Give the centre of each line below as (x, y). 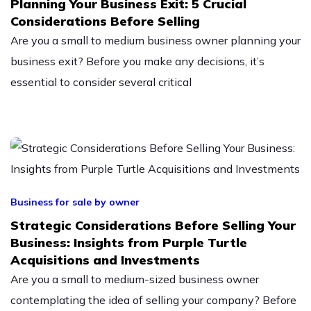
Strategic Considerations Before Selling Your (153, 226)
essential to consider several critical (101, 82)
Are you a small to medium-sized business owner (135, 279)
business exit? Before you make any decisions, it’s (137, 61)
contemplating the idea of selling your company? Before (153, 300)
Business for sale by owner (75, 202)
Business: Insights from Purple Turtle (129, 243)
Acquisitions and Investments (105, 260)
